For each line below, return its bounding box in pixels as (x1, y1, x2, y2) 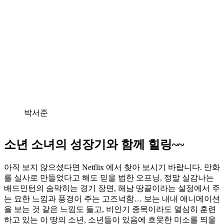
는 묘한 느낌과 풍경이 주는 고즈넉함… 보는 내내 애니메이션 (4, 194, 220, 203)
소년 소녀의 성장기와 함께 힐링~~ (4, 138, 184, 151)
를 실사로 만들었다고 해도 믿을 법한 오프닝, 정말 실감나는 (4, 173, 214, 182)
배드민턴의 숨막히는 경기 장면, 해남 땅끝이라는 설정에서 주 (4, 183, 220, 192)
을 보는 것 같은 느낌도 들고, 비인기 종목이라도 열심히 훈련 (4, 204, 216, 213)
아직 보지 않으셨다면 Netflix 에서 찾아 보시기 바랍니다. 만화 (4, 162, 220, 171)
